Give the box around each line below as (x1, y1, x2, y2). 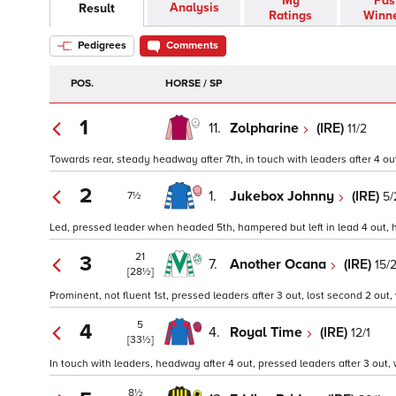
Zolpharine (230, 118, 302, 137)
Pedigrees (75, 39, 126, 53)
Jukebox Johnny (230, 187, 338, 205)
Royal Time (230, 323, 306, 341)
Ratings (269, 8, 312, 24)
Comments (166, 39, 218, 53)
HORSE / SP (165, 77, 222, 91)
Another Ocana (230, 255, 330, 273)
